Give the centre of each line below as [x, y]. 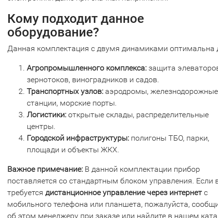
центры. [41, 126]
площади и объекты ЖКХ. [73, 150]
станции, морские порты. [72, 103]
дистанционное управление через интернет [124, 192]
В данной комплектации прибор [141, 169]
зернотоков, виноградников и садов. [93, 80]
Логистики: [46, 115]
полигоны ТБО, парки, [169, 138]
